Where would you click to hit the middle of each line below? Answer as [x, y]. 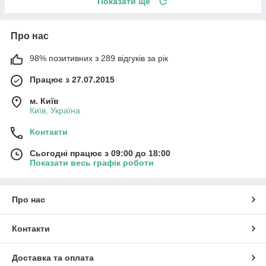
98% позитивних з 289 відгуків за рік [99, 58]
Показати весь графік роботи [92, 163]
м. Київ [44, 101]
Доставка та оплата [53, 258]
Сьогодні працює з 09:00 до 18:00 [100, 153]
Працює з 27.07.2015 [72, 80]
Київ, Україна [55, 111]
